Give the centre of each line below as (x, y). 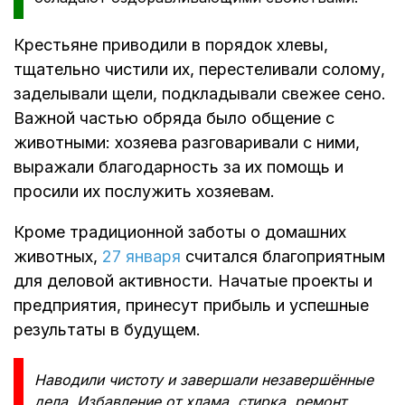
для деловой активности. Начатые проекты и (193, 281)
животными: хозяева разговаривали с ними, (187, 143)
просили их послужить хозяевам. (144, 192)
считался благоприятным (283, 257)
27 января (141, 257)
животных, (58, 257)
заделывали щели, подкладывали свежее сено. (200, 94)
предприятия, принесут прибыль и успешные (191, 306)
